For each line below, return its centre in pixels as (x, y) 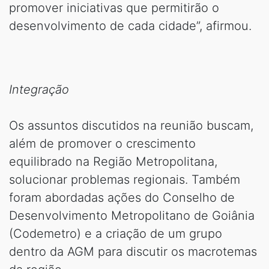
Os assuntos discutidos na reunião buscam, (131, 126)
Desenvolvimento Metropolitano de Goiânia (132, 216)
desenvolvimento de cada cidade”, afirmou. (130, 26)
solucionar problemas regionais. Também (125, 180)
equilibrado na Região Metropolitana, (113, 162)
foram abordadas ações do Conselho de (122, 198)
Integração (39, 90)
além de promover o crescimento (102, 144)
